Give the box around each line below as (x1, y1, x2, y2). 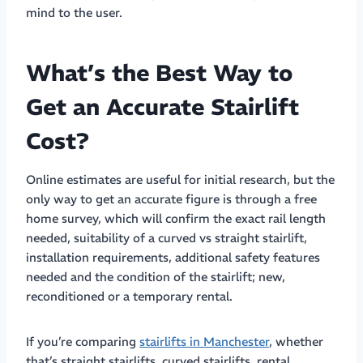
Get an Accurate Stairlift (26, 92, 299, 122)
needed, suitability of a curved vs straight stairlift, (26, 229, 307, 246)
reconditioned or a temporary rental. (26, 288, 233, 304)
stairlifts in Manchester (139, 333, 269, 349)
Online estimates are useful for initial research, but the (26, 171, 335, 187)
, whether (269, 333, 323, 349)
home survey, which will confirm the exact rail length (26, 210, 326, 226)
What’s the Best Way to (26, 58, 293, 88)
